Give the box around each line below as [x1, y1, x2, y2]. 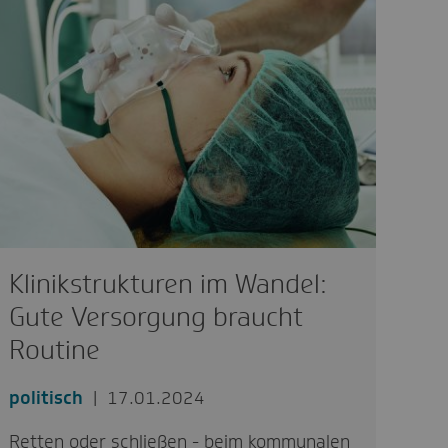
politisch [9, 385, 84, 410]
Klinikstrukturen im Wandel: [9, 266, 328, 301]
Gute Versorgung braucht [9, 299, 304, 334]
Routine [9, 332, 101, 367]
